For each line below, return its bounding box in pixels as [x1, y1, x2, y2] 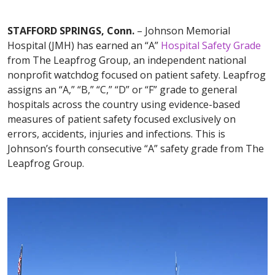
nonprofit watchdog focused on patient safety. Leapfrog [7, 68, 266, 82]
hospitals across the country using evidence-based [7, 97, 240, 111]
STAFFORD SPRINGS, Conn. [7, 23, 134, 37]
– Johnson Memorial [134, 23, 230, 37]
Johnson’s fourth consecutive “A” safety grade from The [7, 141, 264, 155]
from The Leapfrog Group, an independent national [7, 53, 246, 67]
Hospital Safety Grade [161, 38, 261, 52]
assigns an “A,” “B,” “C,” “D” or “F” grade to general [7, 82, 237, 96]
